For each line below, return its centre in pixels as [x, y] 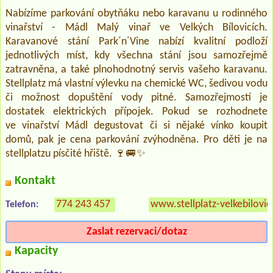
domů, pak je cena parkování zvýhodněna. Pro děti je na [136, 140]
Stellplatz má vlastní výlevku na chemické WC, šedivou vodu [136, 83]
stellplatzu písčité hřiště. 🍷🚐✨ [76, 154]
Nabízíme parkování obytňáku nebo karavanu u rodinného [136, 13]
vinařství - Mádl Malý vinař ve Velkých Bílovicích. [136, 27]
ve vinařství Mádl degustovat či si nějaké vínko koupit [136, 126]
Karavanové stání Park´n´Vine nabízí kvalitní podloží [136, 41]
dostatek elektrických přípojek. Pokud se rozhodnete [136, 112]
